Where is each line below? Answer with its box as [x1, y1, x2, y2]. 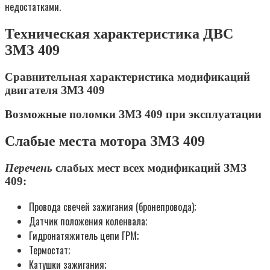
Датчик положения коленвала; [29, 213, 147, 228]
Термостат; [29, 242, 70, 257]
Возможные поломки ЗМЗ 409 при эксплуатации [5, 108, 262, 121]
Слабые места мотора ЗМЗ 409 [5, 133, 205, 149]
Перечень [5, 162, 52, 175]
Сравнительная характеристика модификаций [5, 70, 250, 83]
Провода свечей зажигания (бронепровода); [29, 199, 196, 214]
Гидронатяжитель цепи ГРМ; [29, 228, 139, 243]
